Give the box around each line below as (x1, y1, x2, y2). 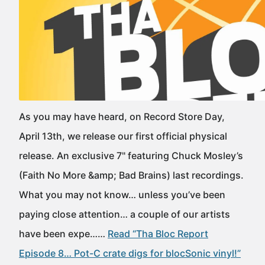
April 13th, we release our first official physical (19, 130, 227, 142)
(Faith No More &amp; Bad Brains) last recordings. (19, 169, 244, 181)
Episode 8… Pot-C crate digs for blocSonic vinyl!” (19, 247, 241, 259)
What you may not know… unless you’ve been (19, 189, 225, 201)
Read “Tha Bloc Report (108, 228, 208, 240)
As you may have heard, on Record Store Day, (19, 111, 225, 122)
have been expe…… (19, 228, 108, 240)
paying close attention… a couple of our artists (19, 208, 230, 220)
